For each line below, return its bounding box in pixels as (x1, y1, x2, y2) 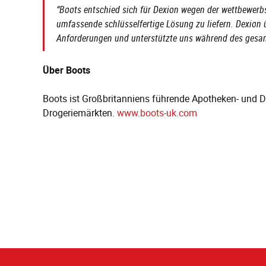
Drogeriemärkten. (43, 106, 117, 119)
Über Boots (43, 64, 90, 77)
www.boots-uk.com (117, 106, 197, 119)
